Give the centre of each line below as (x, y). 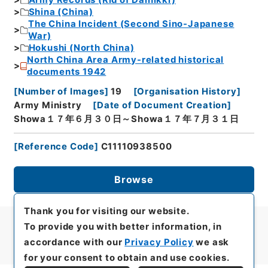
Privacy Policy (159, 242)
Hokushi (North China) (81, 48)
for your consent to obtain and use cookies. (127, 258)
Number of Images (61, 91)
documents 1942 (67, 72)
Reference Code (56, 147)
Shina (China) (61, 12)
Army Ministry (48, 105)
